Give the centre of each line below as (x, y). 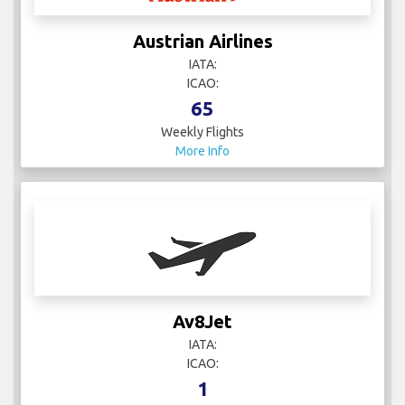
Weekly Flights (202, 132)
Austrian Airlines (202, 41)
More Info (202, 151)
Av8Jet (202, 321)
